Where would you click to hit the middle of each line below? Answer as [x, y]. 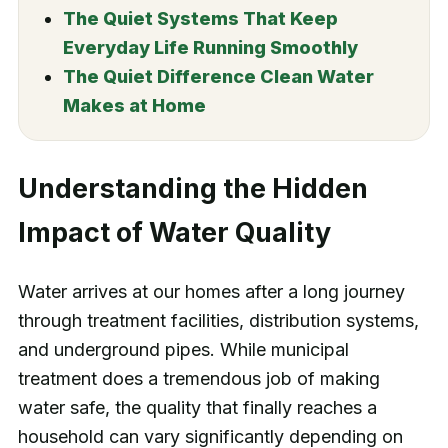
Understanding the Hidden [192, 188]
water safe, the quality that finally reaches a [197, 408]
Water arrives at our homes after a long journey [211, 292]
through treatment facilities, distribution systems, [218, 321]
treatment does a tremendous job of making [198, 379]
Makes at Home [134, 105]
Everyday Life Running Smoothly [210, 47]
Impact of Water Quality [174, 232]
